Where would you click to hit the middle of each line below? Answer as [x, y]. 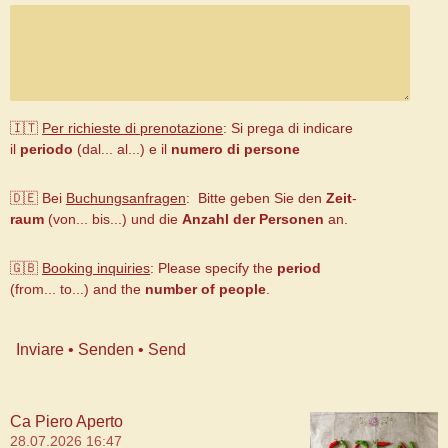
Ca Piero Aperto [66, 421]
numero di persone [235, 149]
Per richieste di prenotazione [132, 128]
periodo [46, 149]
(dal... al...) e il [122, 149]
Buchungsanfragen [126, 198]
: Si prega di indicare [288, 128]
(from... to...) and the [77, 289]
